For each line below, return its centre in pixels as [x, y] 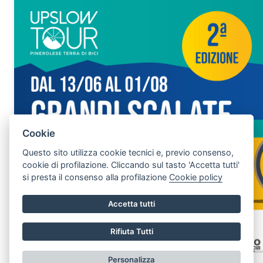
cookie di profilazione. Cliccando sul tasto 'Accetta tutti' [131, 165]
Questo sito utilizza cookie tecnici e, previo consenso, [128, 153]
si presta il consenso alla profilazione [96, 177]
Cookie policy [196, 177]
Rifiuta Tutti [131, 232]
